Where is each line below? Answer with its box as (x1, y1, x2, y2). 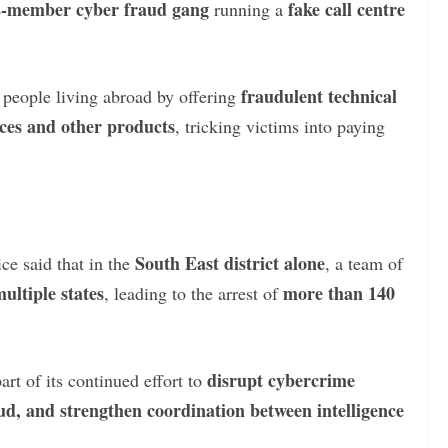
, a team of (325, 250, 403, 275)
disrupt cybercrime (207, 366, 355, 393)
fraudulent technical (241, 82, 397, 109)
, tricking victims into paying (175, 113, 385, 138)
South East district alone (135, 249, 325, 276)
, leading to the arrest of (104, 280, 283, 305)
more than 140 (283, 279, 395, 306)
